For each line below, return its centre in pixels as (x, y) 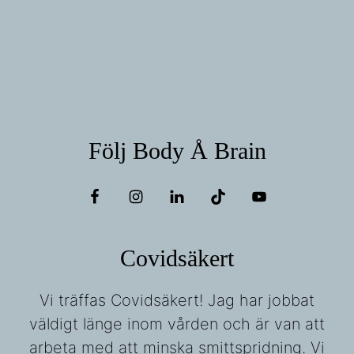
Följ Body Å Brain (177, 151)
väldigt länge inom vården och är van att (177, 324)
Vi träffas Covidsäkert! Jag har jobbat (177, 301)
